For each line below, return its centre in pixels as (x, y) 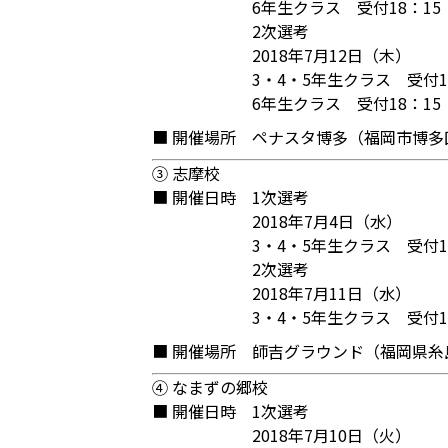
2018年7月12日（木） (331, 55)
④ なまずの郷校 (210, 387)
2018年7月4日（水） (327, 221)
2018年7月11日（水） (331, 293)
